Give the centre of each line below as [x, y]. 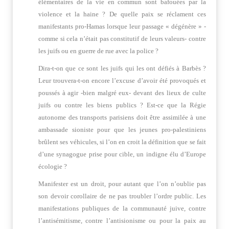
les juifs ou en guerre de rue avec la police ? [98, 51]
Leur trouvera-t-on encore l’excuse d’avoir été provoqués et [122, 81]
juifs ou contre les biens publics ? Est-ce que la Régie [122, 105]
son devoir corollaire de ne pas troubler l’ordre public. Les [122, 196]
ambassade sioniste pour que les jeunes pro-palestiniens [122, 130]
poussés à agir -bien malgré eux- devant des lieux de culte [122, 93]
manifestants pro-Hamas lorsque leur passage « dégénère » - [122, 26]
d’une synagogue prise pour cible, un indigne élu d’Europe [122, 154]
